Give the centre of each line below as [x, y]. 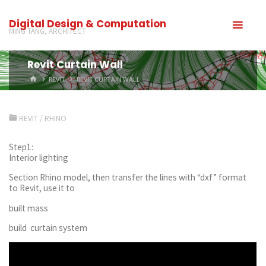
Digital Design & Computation [88, 23]
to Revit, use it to [42, 188]
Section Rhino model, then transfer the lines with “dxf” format [128, 178]
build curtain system [48, 227]
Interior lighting [39, 158]
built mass [29, 208]
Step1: [21, 147]
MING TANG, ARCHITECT [48, 31]
